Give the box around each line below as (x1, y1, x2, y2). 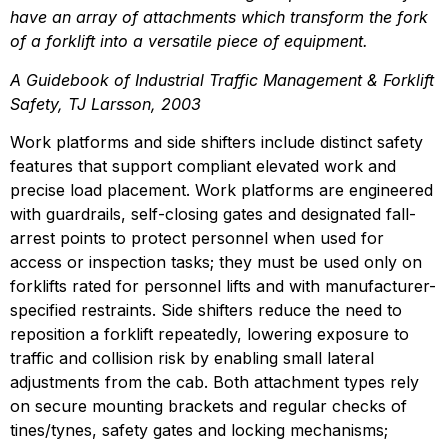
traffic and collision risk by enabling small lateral (10, 348, 374, 369)
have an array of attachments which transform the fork (10, 7, 428, 28)
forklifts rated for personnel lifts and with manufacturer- (10, 276, 436, 297)
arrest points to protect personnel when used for (10, 228, 384, 249)
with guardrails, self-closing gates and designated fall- (10, 204, 416, 225)
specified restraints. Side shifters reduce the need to (10, 300, 402, 321)
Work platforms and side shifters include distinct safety (10, 132, 423, 153)
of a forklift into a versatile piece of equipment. (10, 31, 368, 52)
